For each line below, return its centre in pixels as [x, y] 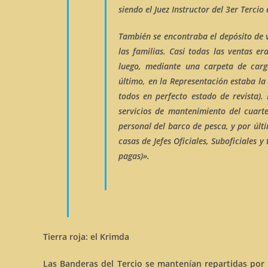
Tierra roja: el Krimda [86, 237]
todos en [137, 96]
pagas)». [134, 156]
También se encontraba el [169, 36]
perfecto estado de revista [207, 96]
